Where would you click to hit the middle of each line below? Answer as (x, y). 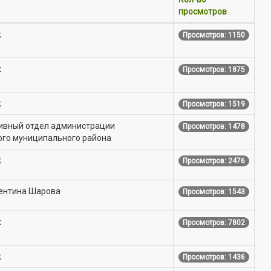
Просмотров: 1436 (214, 257)
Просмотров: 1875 (214, 70)
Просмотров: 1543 (214, 192)
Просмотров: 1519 (214, 104)
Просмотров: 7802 (214, 223)
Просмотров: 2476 (214, 161)
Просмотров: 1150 (214, 35)
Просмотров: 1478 (214, 127)
